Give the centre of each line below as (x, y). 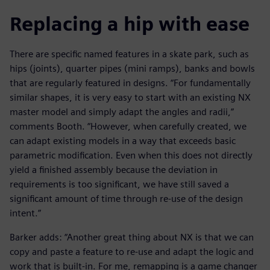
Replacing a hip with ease (130, 24)
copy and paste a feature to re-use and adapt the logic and (132, 252)
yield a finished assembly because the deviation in (114, 170)
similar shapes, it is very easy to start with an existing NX (130, 98)
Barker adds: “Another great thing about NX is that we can (132, 237)
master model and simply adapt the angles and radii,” (122, 112)
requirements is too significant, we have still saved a (119, 184)
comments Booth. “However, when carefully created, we (128, 127)
